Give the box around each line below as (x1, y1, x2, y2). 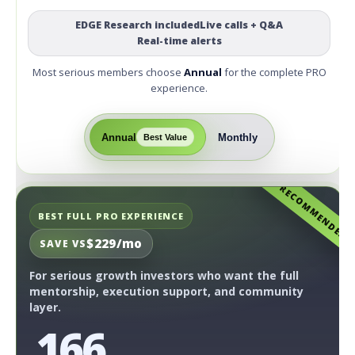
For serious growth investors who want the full (29, 268, 299, 284)
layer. (29, 300, 61, 315)
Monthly (217, 131, 258, 143)
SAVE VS (40, 237, 87, 251)
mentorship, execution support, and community (29, 284, 303, 300)
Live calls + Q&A (200, 18, 284, 32)
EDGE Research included (75, 18, 200, 32)
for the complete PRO (221, 65, 326, 80)
